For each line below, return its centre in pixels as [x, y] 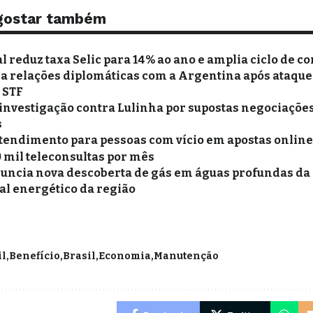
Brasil [80, 256]
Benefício [35, 256]
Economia [125, 256]
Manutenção [187, 256]
